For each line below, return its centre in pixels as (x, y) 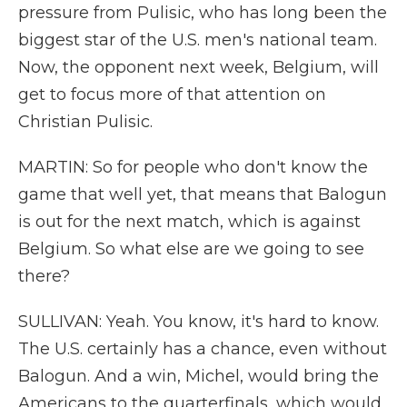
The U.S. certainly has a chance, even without (203, 349)
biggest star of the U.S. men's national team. (198, 40)
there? (44, 276)
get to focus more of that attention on (172, 94)
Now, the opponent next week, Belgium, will (199, 67)
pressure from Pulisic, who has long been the (203, 13)
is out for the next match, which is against (189, 222)
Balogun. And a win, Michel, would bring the (199, 376)
